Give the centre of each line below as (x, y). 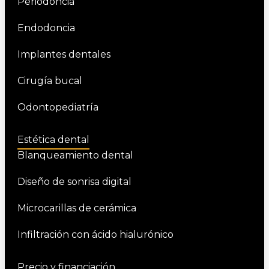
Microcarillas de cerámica (77, 208)
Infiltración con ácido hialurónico (95, 235)
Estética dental (53, 140)
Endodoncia (46, 28)
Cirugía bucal (50, 81)
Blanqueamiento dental (75, 156)
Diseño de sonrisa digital (74, 182)
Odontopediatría (58, 107)
